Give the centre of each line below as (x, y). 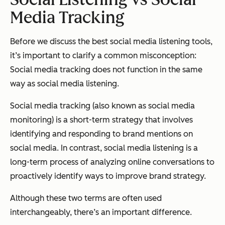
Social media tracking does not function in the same (106, 70)
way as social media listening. (65, 84)
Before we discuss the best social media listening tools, (111, 42)
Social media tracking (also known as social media (102, 106)
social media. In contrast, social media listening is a (104, 148)
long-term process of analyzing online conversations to (112, 162)
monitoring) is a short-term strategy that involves (101, 120)
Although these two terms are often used (86, 198)
